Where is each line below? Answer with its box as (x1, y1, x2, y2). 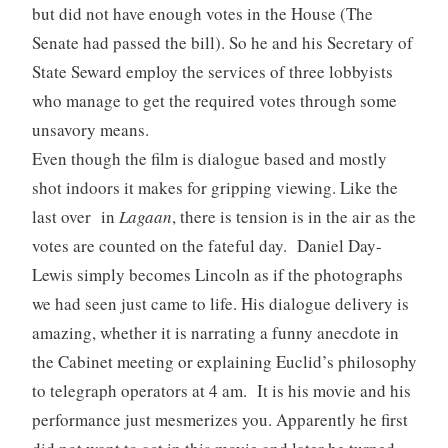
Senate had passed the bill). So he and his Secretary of (31, 30, 413, 54)
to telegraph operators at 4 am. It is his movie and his (31, 378, 411, 402)
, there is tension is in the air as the (171, 204, 416, 228)
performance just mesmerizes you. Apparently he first (31, 407, 408, 431)
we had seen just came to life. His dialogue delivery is (31, 291, 409, 315)
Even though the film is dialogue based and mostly (31, 146, 387, 170)
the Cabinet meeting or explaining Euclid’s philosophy (31, 349, 417, 373)
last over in (31, 204, 119, 228)
